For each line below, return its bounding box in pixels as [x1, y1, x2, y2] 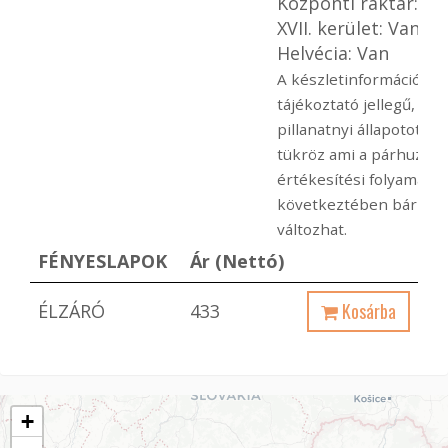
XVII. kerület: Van [277, 16, 420, 40]
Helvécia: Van [277, 41, 389, 65]
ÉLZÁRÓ [38, 299, 105, 323]
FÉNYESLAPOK [38, 249, 167, 273]
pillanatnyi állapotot [277, 119, 421, 139]
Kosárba [338, 298, 396, 324]
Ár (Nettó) [190, 249, 284, 273]
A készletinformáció [277, 69, 421, 89]
